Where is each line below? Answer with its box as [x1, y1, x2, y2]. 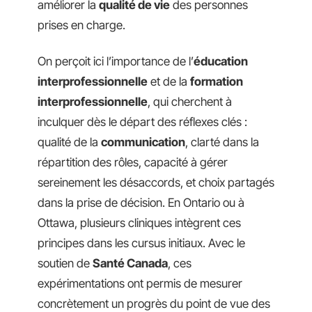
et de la [148, 74, 190, 88]
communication [101, 134, 185, 149]
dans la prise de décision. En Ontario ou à [38, 195, 244, 210]
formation [190, 74, 243, 88]
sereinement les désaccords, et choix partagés [38, 175, 274, 189]
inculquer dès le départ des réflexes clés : [38, 114, 247, 129]
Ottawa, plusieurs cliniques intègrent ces [38, 215, 241, 230]
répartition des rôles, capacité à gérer [38, 155, 228, 169]
